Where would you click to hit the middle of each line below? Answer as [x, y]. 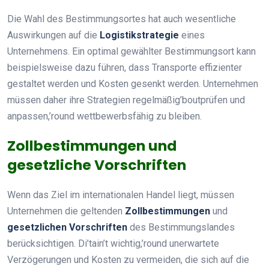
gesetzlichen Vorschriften [67, 227]
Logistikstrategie [139, 35]
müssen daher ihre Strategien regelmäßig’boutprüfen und [126, 100]
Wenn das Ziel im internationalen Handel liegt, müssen [121, 195]
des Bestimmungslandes [181, 227]
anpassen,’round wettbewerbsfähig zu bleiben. [104, 116]
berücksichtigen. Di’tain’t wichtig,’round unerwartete [113, 243]
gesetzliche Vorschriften [97, 165]
